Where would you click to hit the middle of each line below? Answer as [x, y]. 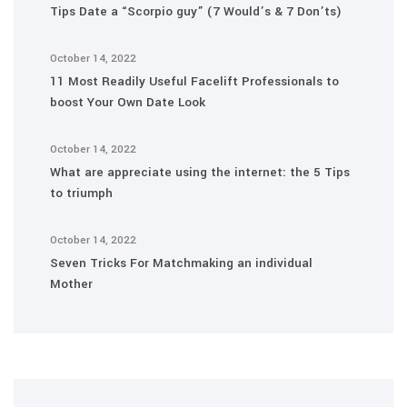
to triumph [81, 193]
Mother [71, 284]
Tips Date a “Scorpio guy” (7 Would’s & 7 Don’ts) [196, 11]
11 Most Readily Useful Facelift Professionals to [194, 81]
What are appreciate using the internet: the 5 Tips [200, 172]
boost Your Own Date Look [128, 102]
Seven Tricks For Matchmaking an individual [181, 263]
